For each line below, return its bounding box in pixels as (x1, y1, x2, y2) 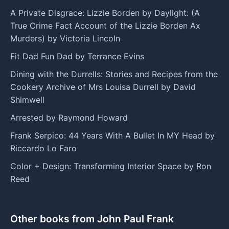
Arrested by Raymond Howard (10, 112, 128, 123)
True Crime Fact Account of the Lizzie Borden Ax (10, 20, 200, 31)
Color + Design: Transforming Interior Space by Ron (10, 161, 211, 171)
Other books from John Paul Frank (10, 212, 174, 225)
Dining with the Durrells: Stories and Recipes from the (10, 68, 218, 79)
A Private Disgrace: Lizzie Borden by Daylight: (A (10, 7, 200, 18)
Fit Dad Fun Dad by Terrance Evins (10, 51, 144, 61)
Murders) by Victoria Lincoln (10, 33, 120, 43)
